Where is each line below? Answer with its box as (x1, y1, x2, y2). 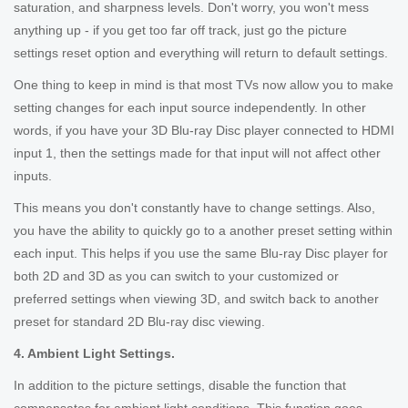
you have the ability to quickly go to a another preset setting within (14, 223, 393, 238)
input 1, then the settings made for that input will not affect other (14, 146, 381, 160)
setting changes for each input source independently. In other (14, 100, 366, 115)
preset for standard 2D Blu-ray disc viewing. (14, 314, 265, 329)
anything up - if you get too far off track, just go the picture (14, 23, 347, 37)
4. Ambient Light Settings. (14, 346, 175, 361)
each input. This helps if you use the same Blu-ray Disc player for (14, 246, 388, 260)
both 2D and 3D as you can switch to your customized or (14, 269, 339, 283)
